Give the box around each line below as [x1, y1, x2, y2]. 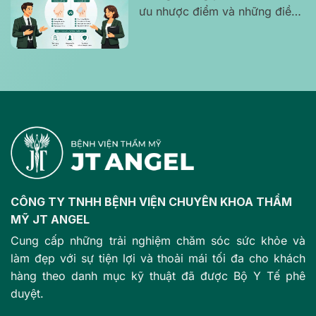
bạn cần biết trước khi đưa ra [139, 21, 294, 36]
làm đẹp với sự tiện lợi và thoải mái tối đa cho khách [11, 250, 305, 265]
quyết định [139, 39, 195, 54]
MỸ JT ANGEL [11, 212, 90, 226]
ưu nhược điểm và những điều [139, 4, 298, 18]
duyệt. [11, 286, 44, 300]
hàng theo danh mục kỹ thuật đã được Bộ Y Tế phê [11, 268, 305, 283]
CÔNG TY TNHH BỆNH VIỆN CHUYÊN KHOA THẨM [11, 194, 292, 209]
